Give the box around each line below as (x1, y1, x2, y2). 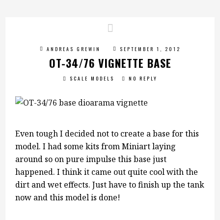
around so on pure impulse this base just (15, 154, 167, 165)
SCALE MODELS (69, 75, 114, 82)
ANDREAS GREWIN (46, 45, 101, 53)
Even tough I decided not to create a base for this (15, 128, 199, 139)
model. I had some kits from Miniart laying (15, 141, 176, 152)
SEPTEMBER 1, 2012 (119, 45, 181, 53)
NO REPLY (128, 75, 158, 82)
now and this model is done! (15, 192, 121, 203)
